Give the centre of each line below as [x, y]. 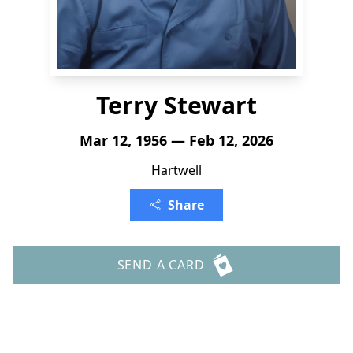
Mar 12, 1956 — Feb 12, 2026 [176, 140]
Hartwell [176, 170]
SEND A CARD [161, 265]
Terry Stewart [176, 105]
